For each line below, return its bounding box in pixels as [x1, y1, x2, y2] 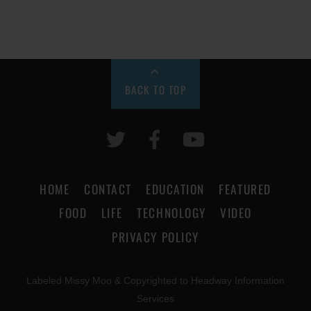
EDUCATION [146, 179, 205, 198]
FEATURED [219, 179, 271, 198]
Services [137, 294, 174, 305]
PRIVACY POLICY [112, 227, 199, 246]
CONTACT [84, 179, 132, 198]
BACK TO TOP [124, 82, 187, 98]
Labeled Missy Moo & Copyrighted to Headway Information [26, 276, 285, 287]
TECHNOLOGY [137, 203, 206, 222]
